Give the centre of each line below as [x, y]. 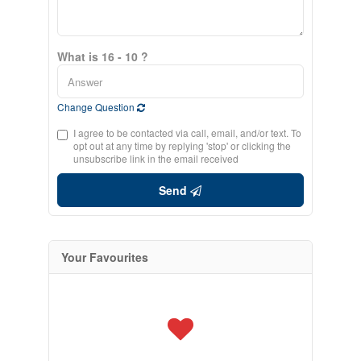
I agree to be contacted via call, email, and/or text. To [187, 133]
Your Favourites [104, 257]
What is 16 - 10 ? [102, 56]
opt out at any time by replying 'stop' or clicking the [182, 145]
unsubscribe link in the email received [156, 158]
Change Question [97, 107]
